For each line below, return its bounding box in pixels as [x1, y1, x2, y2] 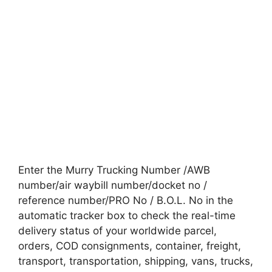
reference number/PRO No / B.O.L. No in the [18, 194, 233, 206]
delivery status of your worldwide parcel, [18, 224, 217, 237]
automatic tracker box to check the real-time [18, 209, 236, 222]
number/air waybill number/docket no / [18, 178, 207, 191]
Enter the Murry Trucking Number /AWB [18, 163, 210, 176]
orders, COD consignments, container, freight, [18, 239, 241, 252]
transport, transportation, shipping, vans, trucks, [18, 254, 253, 267]
